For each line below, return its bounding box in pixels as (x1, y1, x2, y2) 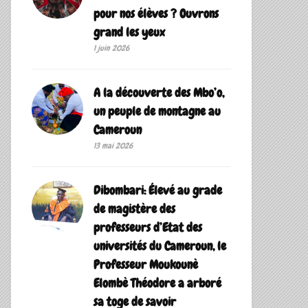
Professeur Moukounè (93, 256, 198, 273)
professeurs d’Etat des (93, 219, 202, 236)
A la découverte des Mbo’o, (93, 85, 224, 101)
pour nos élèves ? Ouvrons (93, 5, 219, 22)
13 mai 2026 (93, 140, 133, 152)
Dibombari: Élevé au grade (93, 182, 222, 199)
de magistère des (93, 201, 175, 217)
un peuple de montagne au (93, 103, 221, 120)
